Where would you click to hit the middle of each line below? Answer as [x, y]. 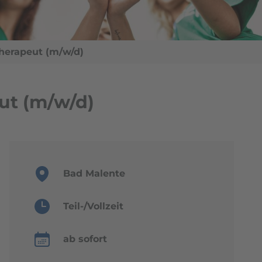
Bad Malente [94, 173]
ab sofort [85, 239]
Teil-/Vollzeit [93, 206]
